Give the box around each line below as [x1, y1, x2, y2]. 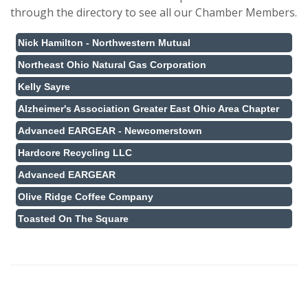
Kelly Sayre [18, 81, 70, 92]
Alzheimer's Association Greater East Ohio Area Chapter [18, 103, 279, 114]
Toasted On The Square [18, 213, 129, 224]
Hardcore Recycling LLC [18, 147, 132, 158]
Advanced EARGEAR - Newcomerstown [18, 125, 202, 136]
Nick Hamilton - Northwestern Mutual [18, 37, 190, 48]
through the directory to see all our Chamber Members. [10, 5, 297, 20]
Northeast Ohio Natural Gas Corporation [18, 59, 206, 70]
